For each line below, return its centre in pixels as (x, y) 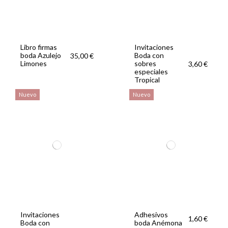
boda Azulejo (41, 55)
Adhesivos (151, 214)
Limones (34, 64)
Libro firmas (39, 47)
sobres (145, 64)
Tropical (147, 80)
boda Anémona (158, 222)
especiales (151, 72)
